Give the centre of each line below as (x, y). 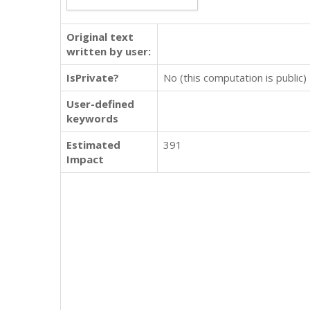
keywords (92, 118)
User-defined (100, 104)
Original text (100, 37)
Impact (85, 159)
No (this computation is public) (235, 77)
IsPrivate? (93, 77)
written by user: (109, 51)
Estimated (93, 145)
